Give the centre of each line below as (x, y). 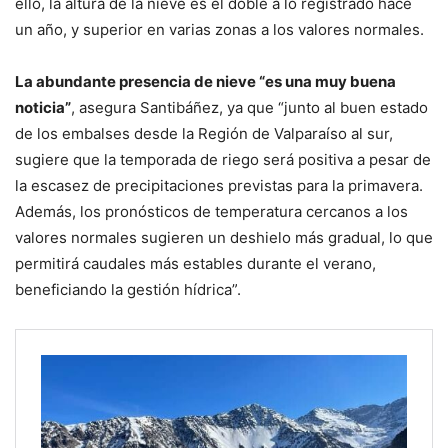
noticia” (43, 108)
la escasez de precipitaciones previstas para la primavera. (219, 186)
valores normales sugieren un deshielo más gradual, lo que (224, 238)
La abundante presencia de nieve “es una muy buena (205, 82)
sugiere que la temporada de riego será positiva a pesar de (223, 160)
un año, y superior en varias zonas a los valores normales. (219, 30)
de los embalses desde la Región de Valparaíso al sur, (204, 134)
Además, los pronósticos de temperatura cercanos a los (211, 212)
